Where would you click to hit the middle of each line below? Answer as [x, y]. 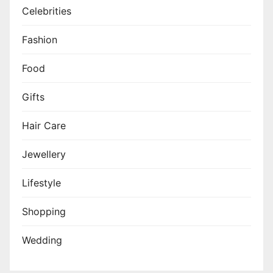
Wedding [42, 240]
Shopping [44, 212]
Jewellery [44, 154]
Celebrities [47, 11]
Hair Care [44, 126]
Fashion [40, 40]
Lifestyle [41, 183]
